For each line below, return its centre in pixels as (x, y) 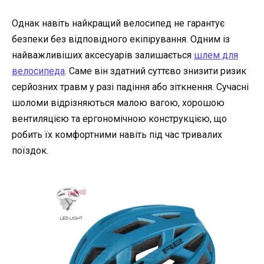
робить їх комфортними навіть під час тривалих (117, 134)
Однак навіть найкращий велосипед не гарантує (118, 23)
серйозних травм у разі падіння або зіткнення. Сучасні (130, 87)
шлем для (216, 55)
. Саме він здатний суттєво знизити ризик (156, 71)
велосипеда (38, 71)
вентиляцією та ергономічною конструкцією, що (119, 118)
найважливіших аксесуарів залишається (103, 55)
